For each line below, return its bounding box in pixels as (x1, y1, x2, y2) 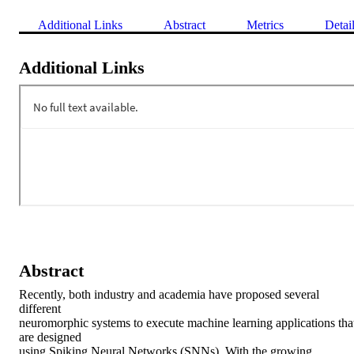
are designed (19, 330, 81, 344)
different (19, 301, 61, 315)
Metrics (247, 17, 284, 32)
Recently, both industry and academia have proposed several (19, 287, 319, 301)
